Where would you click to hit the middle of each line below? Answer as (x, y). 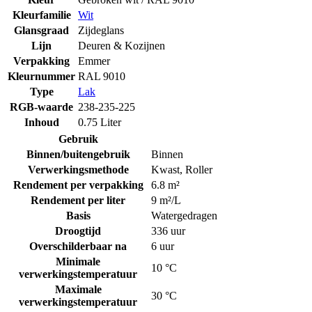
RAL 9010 (102, 76)
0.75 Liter (100, 122)
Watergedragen (184, 215)
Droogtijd (78, 231)
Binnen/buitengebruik (78, 154)
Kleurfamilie (41, 15)
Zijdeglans (101, 30)
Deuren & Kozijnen (122, 45)
